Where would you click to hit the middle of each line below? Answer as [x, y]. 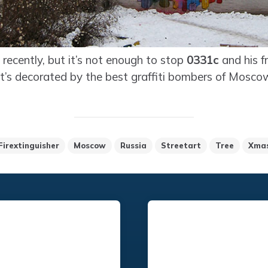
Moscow [89, 146]
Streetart [181, 146]
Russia [133, 146]
